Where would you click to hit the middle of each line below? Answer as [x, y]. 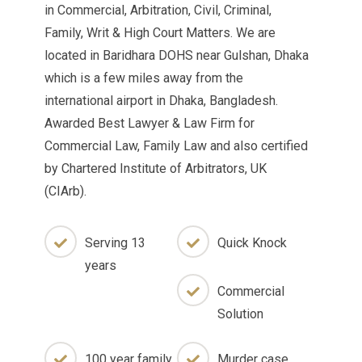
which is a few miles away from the [144, 78]
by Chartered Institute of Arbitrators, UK [156, 168]
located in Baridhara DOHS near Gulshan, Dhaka [177, 55]
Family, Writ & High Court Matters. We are [160, 33]
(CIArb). [65, 191]
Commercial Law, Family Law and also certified [176, 146]
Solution [240, 314]
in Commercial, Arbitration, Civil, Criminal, [158, 10]
